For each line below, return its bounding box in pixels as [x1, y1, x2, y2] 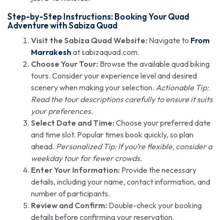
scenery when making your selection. [31, 82, 156, 93]
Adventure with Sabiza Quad [7, 20, 117, 30]
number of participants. [31, 189, 110, 199]
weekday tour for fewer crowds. [31, 153, 142, 164]
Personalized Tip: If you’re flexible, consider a [56, 141, 212, 152]
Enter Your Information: [31, 165, 120, 175]
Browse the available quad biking [98, 59, 210, 69]
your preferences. [31, 106, 93, 116]
